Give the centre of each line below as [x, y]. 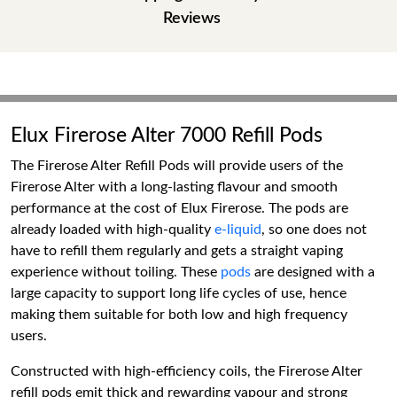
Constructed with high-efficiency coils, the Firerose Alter [187, 371]
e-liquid [236, 230]
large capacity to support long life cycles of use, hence [179, 293]
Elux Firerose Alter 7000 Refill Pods [167, 136]
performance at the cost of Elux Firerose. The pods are [179, 208]
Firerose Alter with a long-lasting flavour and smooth [174, 187]
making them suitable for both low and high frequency [179, 315]
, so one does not [314, 230]
